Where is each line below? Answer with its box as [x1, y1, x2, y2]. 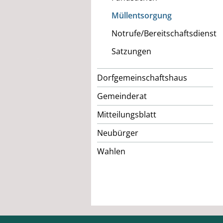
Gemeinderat [97, 91, 147, 102]
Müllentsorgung [111, 10, 172, 21]
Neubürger [97, 127, 138, 139]
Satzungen [111, 46, 151, 57]
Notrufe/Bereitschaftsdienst [111, 28, 217, 39]
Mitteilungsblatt [97, 109, 156, 120]
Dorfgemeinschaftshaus [97, 72, 187, 84]
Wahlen [97, 146, 125, 157]
